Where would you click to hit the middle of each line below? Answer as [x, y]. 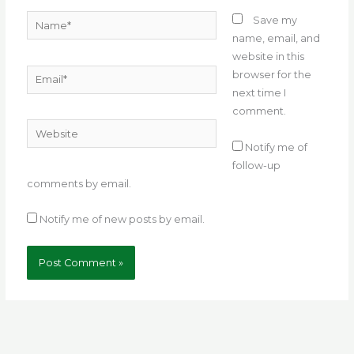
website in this [269, 57]
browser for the [272, 75]
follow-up [257, 165]
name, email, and [277, 39]
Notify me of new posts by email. [122, 219]
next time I [260, 93]
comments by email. [79, 183]
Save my [275, 21]
